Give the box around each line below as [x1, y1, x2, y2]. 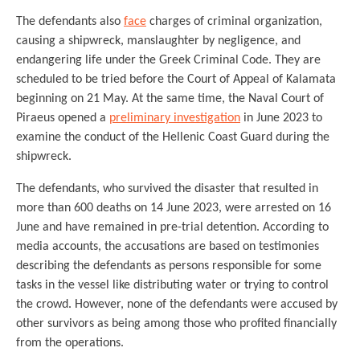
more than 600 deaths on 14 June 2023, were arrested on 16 [16, 202, 331, 215]
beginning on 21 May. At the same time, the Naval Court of [16, 92, 324, 105]
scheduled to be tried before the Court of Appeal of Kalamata [16, 73, 336, 86]
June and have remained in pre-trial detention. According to [16, 221, 329, 234]
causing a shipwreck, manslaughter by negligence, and [16, 35, 301, 47]
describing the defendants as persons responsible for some [16, 260, 321, 272]
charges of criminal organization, [146, 15, 322, 28]
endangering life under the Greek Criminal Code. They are [16, 54, 321, 67]
